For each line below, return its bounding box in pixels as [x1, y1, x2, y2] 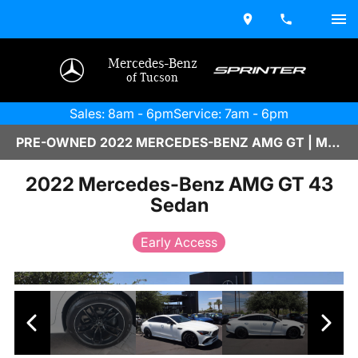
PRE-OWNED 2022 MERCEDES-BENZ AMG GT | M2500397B [328, 134, 340, 150]
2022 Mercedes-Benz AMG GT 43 [25, 172, 333, 196]
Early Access [141, 233, 217, 250]
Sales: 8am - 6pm [70, 105, 173, 121]
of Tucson [126, 71, 179, 84]
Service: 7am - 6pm [173, 105, 288, 121]
